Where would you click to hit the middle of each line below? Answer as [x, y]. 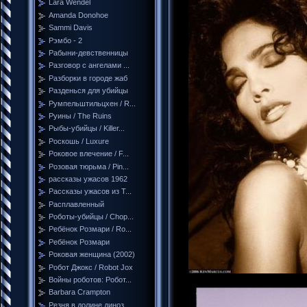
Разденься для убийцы [88, 91]
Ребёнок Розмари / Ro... [90, 229]
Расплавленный [76, 204]
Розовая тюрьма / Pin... [89, 166]
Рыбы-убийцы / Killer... [87, 128]
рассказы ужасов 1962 [88, 179]
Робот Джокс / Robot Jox [91, 267]
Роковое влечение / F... [89, 154]
